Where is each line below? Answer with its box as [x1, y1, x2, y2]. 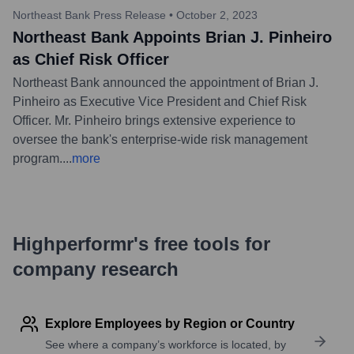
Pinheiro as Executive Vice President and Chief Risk [13, 94, 307, 108]
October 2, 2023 [176, 8, 258, 21]
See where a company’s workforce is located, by [45, 337, 286, 351]
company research [13, 258, 179, 280]
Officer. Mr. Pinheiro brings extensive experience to [13, 113, 296, 127]
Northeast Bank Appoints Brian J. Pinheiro [13, 28, 332, 46]
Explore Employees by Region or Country [45, 316, 295, 330]
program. [13, 151, 62, 165]
